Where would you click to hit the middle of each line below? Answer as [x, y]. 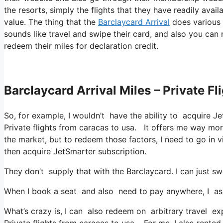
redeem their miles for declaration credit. [81, 46]
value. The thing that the [51, 22]
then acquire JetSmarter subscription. [75, 151]
